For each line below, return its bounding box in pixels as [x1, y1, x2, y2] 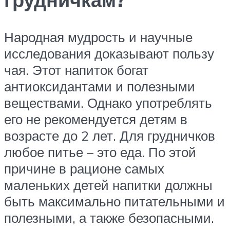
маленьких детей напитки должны [4, 176, 213, 193]
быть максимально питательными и [4, 193, 225, 209]
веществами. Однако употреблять [4, 94, 212, 111]
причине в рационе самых [4, 160, 164, 177]
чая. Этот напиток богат [4, 61, 148, 78]
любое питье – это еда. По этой [4, 143, 196, 160]
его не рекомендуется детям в [4, 110, 187, 127]
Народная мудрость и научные [4, 28, 193, 45]
